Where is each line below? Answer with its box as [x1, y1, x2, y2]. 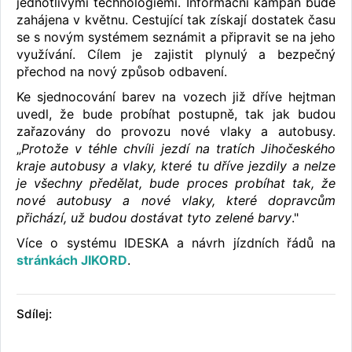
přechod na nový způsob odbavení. [16, 64, 227, 80]
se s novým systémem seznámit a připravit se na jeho [16, 29, 335, 46]
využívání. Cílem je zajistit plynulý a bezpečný [16, 46, 335, 63]
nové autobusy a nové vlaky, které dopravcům [16, 192, 335, 209]
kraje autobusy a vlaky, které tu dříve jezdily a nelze [16, 158, 335, 174]
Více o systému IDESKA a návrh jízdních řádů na [16, 235, 335, 251]
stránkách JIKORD [16, 252, 127, 269]
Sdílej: [16, 306, 52, 322]
